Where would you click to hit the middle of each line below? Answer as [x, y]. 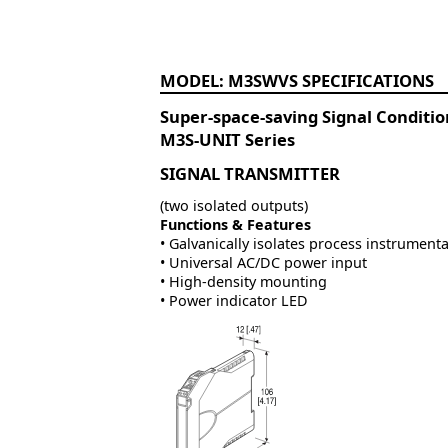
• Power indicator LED [234, 301]
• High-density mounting [243, 282]
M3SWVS [263, 81]
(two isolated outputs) [234, 206]
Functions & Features [235, 225]
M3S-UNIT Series [227, 140]
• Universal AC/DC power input [263, 263]
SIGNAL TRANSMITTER [250, 174]
